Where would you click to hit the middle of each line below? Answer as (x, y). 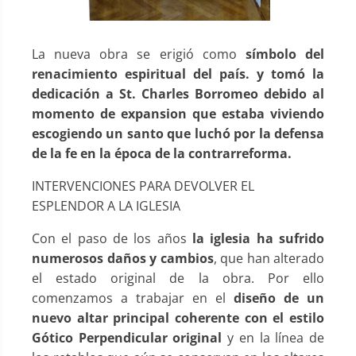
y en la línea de (273, 337)
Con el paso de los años (112, 238)
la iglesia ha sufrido (258, 238)
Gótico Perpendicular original (127, 337)
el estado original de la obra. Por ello (178, 278)
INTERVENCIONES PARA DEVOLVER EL (143, 186)
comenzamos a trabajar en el (133, 298)
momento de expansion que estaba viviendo (178, 113)
